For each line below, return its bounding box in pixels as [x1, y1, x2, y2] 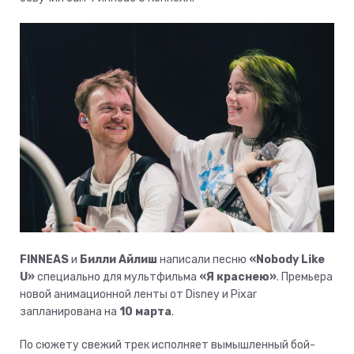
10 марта [119, 305, 171, 319]
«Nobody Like [249, 253, 325, 267]
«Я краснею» [199, 270, 277, 284]
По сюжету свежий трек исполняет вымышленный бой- [20, 338, 315, 352]
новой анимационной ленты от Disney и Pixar [20, 288, 257, 302]
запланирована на [20, 305, 119, 319]
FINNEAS [20, 253, 69, 267]
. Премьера [277, 270, 333, 284]
